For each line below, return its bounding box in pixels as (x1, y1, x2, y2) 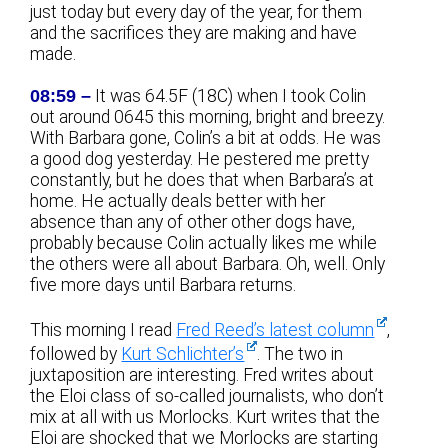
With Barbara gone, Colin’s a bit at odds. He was (30, 127, 382, 148)
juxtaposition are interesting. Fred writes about (30, 364, 375, 385)
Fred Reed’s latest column (176, 319, 375, 340)
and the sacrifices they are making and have (30, 22, 358, 43)
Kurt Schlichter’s (121, 343, 245, 364)
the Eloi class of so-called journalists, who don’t (30, 385, 385, 406)
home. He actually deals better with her (30, 190, 326, 211)
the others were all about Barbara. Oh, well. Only (30, 253, 386, 274)
